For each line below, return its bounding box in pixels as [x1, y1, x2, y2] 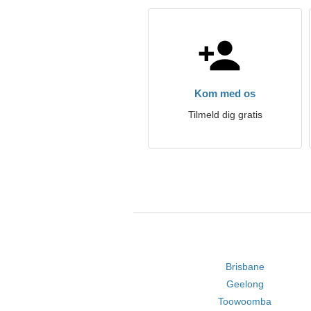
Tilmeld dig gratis [187, 109, 262, 120]
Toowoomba [218, 296, 272, 307]
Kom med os [194, 87, 255, 99]
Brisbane [225, 261, 264, 272]
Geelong [226, 278, 264, 289]
